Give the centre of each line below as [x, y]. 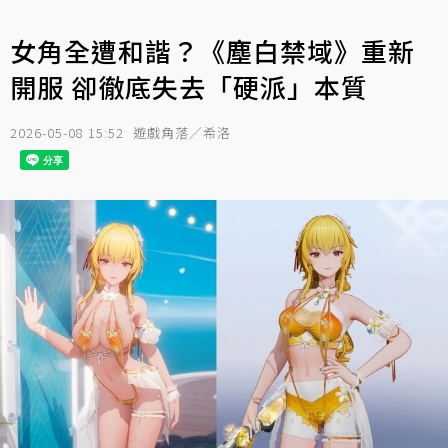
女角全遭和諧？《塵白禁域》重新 [212, 50]
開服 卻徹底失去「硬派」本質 [189, 86]
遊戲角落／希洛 [182, 132]
